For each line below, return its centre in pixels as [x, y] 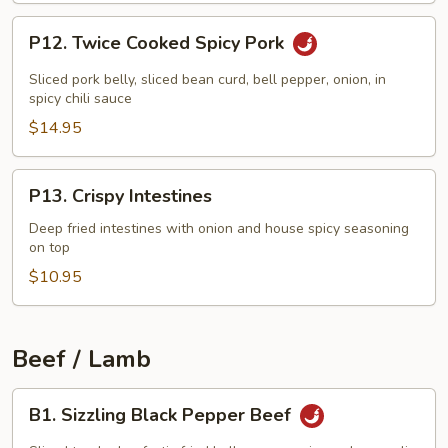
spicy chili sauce [80, 98]
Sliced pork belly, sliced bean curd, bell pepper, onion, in [207, 79]
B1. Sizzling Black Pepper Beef [162, 415]
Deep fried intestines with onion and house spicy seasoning [219, 228]
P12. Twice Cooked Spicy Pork [159, 43]
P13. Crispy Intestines [120, 196]
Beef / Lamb [81, 359]
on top [49, 247]
